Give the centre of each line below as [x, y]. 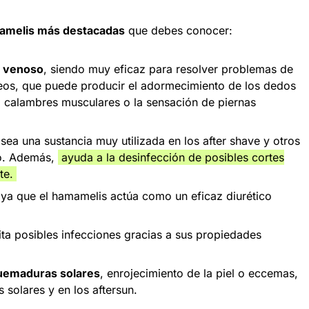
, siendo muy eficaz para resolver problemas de [168, 69]
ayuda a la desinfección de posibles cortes [171, 157]
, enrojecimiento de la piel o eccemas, [199, 273]
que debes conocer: [179, 30]
